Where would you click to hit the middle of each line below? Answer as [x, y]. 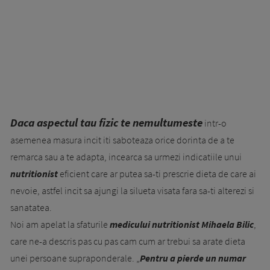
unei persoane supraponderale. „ [75, 258]
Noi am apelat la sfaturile [60, 224]
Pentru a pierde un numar [193, 258]
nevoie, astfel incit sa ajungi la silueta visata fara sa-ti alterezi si [132, 190]
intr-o [215, 123]
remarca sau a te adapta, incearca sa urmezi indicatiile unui [126, 156]
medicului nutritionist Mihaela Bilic [182, 224]
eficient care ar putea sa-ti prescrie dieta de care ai [157, 173]
